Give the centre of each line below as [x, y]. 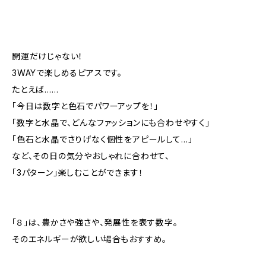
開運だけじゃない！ [48, 56]
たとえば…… [35, 89]
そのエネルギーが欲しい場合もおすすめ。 [90, 239]
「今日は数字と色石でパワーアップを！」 [85, 106]
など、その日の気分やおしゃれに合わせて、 [91, 156]
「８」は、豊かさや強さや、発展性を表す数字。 [95, 222]
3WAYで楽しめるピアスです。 [67, 73]
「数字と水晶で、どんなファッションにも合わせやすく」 [111, 123]
